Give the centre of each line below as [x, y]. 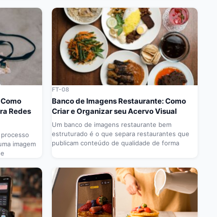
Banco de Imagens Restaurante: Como [119, 101]
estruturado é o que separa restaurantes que [121, 134]
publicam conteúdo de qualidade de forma [116, 143]
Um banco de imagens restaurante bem [112, 125]
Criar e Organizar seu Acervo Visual [114, 111]
